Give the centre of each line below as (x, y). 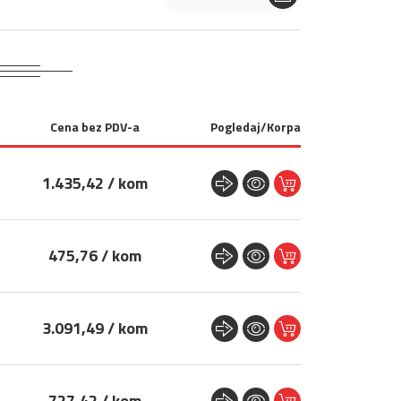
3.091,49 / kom (94, 328)
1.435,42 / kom (94, 183)
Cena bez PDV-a (94, 127)
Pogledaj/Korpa (256, 127)
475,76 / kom (94, 256)
